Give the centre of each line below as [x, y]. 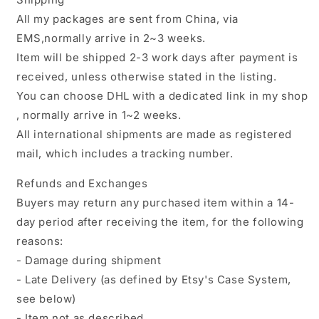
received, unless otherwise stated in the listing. [147, 76]
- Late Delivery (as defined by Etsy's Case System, [154, 279]
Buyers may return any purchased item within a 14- [156, 202]
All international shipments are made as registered [155, 134]
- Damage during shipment [89, 260]
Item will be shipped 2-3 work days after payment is [157, 57]
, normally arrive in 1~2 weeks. [99, 115]
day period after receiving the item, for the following [160, 221]
